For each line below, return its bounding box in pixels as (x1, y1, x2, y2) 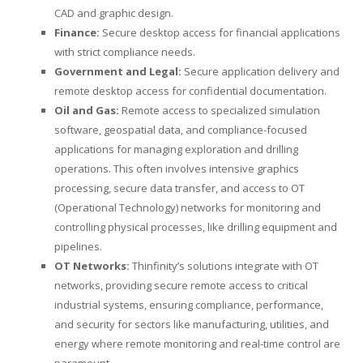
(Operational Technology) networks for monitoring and (54, 200, 321, 216)
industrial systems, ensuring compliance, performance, (54, 297, 323, 313)
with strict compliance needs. (54, 45, 195, 60)
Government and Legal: (54, 64, 181, 79)
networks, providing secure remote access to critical (54, 278, 308, 293)
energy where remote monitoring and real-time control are (54, 336, 340, 352)
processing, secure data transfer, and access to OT (54, 181, 305, 196)
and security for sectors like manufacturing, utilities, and (54, 317, 329, 332)
